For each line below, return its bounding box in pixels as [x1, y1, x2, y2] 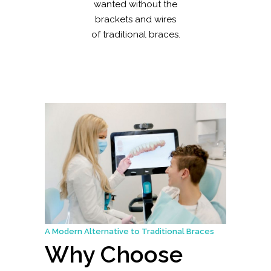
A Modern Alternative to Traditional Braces [45, 227, 214, 237]
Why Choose [45, 241, 183, 269]
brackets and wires [95, 14, 176, 25]
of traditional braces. [91, 29, 180, 41]
